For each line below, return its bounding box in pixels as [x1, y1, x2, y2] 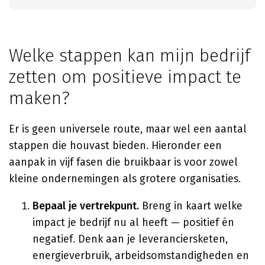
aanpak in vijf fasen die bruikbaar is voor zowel [9, 156, 238, 169]
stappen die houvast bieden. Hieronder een [9, 139, 222, 152]
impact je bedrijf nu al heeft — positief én [33, 216, 234, 229]
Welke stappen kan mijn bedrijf [9, 45, 250, 66]
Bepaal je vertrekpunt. [33, 199, 139, 212]
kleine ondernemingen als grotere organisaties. [9, 172, 241, 185]
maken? [9, 88, 70, 109]
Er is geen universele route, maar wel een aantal [9, 122, 247, 135]
